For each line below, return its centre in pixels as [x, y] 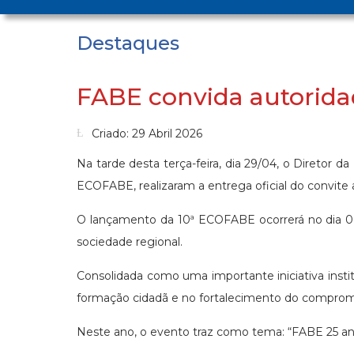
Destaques [128, 43]
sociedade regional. [130, 242]
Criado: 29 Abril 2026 [147, 134]
